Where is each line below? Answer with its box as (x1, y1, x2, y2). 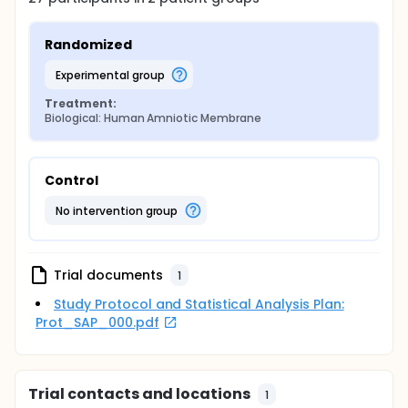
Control (45, 171, 98, 189)
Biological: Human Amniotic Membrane (45, 110, 261, 126)
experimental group (60, 66, 165, 83)
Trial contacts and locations (28, 383, 251, 404)
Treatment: (45, 96, 117, 111)
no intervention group (62, 202, 178, 219)
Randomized (45, 36, 132, 54)
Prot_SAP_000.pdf (36, 313, 159, 331)
